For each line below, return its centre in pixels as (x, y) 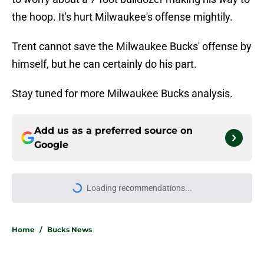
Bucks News (70, 230)
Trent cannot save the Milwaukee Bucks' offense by (132, 47)
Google (51, 145)
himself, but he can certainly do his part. (104, 64)
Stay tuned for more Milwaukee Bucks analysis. (122, 94)
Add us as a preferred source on (113, 131)
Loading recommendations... (139, 188)
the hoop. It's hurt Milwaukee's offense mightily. (122, 17)
